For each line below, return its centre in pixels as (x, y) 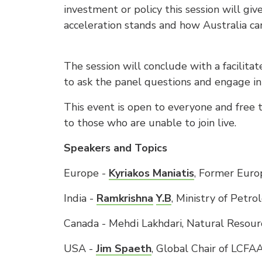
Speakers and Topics (116, 148)
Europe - (86, 173)
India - (80, 198)
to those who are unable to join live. (151, 123)
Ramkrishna (125, 198)
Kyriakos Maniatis (151, 173)
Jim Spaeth (124, 249)
